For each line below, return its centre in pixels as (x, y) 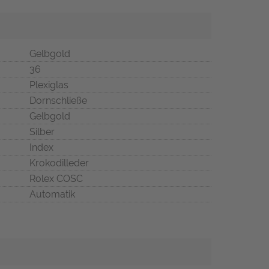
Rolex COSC (56, 179)
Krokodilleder (59, 163)
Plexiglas (49, 85)
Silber (42, 132)
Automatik (52, 195)
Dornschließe (58, 101)
